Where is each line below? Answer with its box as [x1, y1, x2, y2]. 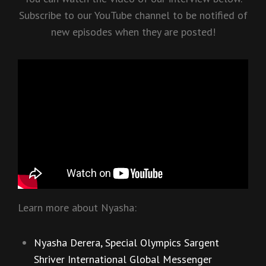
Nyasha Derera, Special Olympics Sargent [34, 236, 219, 250]
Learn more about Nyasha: [18, 200, 137, 214]
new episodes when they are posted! [50, 25, 216, 39]
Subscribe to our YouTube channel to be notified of [18, 8, 248, 22]
